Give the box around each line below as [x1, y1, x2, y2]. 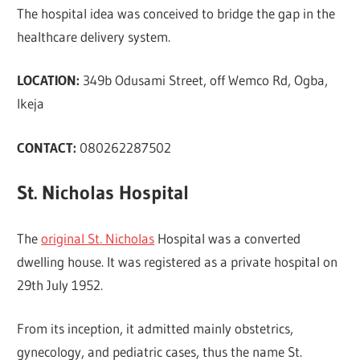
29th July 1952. [17, 276, 104, 293]
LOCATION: [17, 72, 80, 89]
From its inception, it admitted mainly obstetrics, [17, 320, 294, 337]
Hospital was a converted [154, 229, 301, 247]
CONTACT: [17, 138, 80, 156]
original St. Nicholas [41, 229, 155, 247]
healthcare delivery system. [17, 27, 171, 45]
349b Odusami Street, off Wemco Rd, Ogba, [80, 72, 329, 89]
